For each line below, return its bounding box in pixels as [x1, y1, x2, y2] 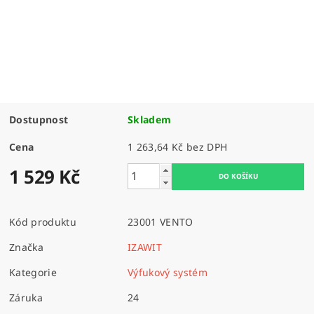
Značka [9, 240, 44, 254]
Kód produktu [9, 214, 76, 228]
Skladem [128, 112, 172, 126]
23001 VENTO [128, 214, 193, 228]
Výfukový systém [128, 265, 207, 279]
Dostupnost [9, 112, 69, 126]
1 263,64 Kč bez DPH [186, 139, 228, 153]
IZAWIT [128, 240, 163, 254]
